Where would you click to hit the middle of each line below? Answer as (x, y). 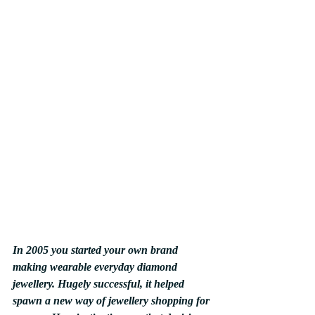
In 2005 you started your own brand (97, 250)
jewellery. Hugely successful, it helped (100, 283)
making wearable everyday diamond (96, 266)
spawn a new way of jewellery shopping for (112, 300)
